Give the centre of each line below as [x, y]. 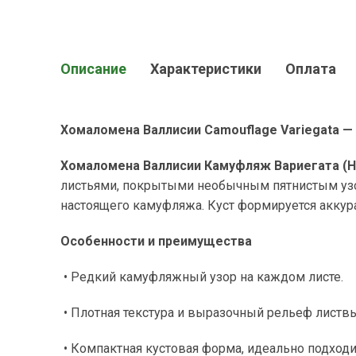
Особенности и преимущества [156, 241]
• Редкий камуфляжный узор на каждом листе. [203, 277]
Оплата [311, 69]
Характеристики [206, 69]
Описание [93, 69]
